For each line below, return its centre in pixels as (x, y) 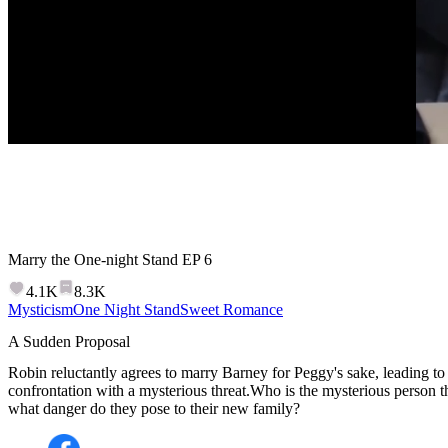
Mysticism (40, 310)
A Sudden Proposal (69, 341)
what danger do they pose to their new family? (154, 408)
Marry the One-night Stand (93, 259)
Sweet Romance (231, 310)
